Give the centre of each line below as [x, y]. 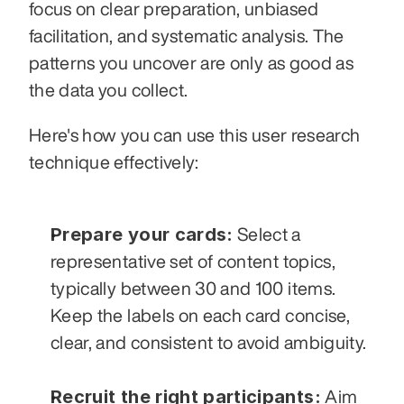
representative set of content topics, [193, 261]
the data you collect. [109, 89]
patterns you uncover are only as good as [192, 62]
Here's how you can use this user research [195, 134]
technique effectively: [114, 161]
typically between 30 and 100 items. [193, 288]
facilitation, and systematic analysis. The [187, 35]
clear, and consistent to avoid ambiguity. [209, 342]
